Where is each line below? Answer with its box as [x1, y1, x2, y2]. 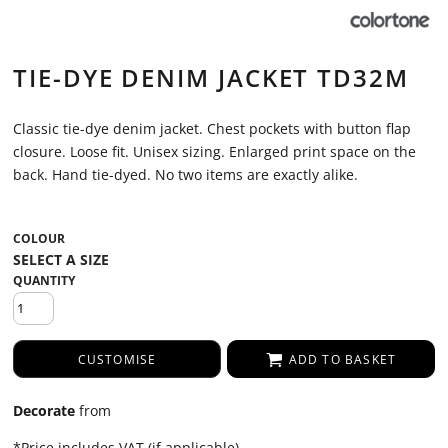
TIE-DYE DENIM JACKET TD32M [13, 61, 409, 94]
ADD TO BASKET [288, 351, 397, 369]
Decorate [13, 401, 75, 420]
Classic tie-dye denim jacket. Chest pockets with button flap [13, 119, 411, 138]
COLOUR [13, 230, 65, 247]
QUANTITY [13, 272, 75, 289]
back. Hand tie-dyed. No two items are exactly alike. [13, 165, 358, 184]
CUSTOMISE [77, 351, 157, 369]
